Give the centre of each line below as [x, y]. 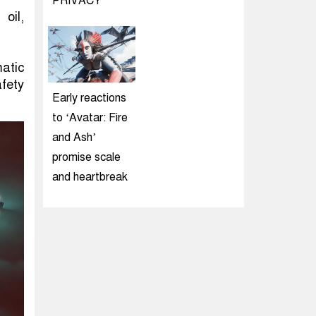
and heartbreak [90, 177]
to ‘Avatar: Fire [90, 118]
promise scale [86, 157]
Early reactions [89, 98]
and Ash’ [74, 138]
